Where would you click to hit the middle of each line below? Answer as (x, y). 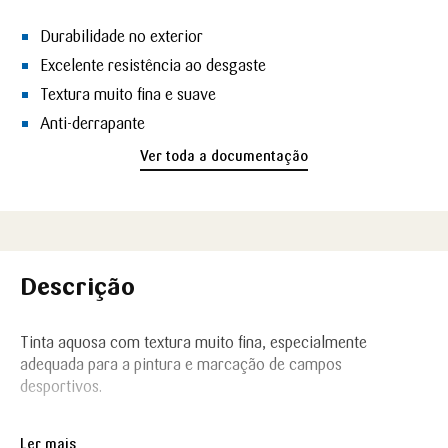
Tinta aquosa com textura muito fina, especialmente (193, 342)
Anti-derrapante (92, 123)
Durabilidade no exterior (121, 36)
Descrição (77, 286)
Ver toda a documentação (224, 156)
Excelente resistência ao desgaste (153, 65)
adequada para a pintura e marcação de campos (181, 364)
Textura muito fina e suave (128, 94)
